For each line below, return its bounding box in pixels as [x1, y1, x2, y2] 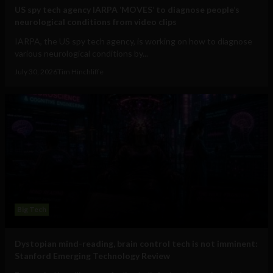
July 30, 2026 [15, 66, 57, 76]
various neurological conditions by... [15, 48, 148, 58]
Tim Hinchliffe [57, 66, 104, 76]
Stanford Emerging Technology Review [15, 250, 170, 261]
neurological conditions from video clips [15, 16, 177, 27]
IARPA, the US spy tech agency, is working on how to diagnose [15, 35, 252, 46]
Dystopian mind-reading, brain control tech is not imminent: [15, 238, 258, 249]
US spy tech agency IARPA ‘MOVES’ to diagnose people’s [15, 4, 239, 15]
